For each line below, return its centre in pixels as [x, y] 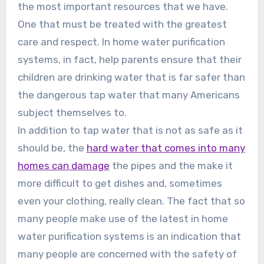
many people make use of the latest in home [123, 219]
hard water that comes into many [166, 148]
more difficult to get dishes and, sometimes [120, 184]
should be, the [52, 148]
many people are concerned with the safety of [127, 254]
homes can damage [63, 166]
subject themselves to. [72, 113]
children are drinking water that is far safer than [131, 77]
